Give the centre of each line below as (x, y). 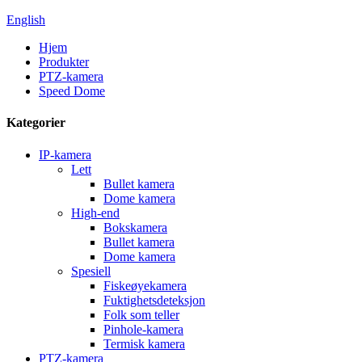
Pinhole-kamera (143, 329)
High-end (95, 213)
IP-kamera (65, 154)
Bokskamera (135, 227)
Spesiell (91, 271)
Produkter (64, 62)
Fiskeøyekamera (145, 285)
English (26, 20)
